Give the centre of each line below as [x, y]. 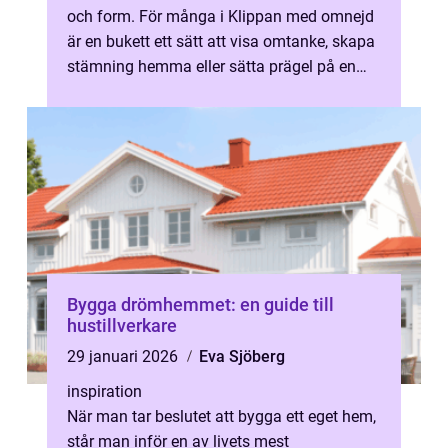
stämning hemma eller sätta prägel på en [211, 66]
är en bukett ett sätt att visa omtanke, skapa [221, 41]
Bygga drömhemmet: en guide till [200, 304]
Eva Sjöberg [242, 356]
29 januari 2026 [124, 356]
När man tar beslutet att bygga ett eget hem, [221, 416]
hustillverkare [122, 325]
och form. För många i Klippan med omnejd [220, 16]
